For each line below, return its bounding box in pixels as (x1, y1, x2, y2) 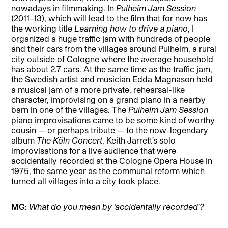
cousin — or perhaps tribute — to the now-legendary (11, 125, 209, 135)
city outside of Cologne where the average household (11, 53, 214, 64)
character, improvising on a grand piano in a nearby (11, 94, 206, 104)
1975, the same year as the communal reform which (11, 165, 205, 176)
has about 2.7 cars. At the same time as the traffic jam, (11, 64, 213, 74)
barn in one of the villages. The (11, 104, 127, 115)
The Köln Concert (37, 135, 103, 145)
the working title (11, 23, 75, 33)
